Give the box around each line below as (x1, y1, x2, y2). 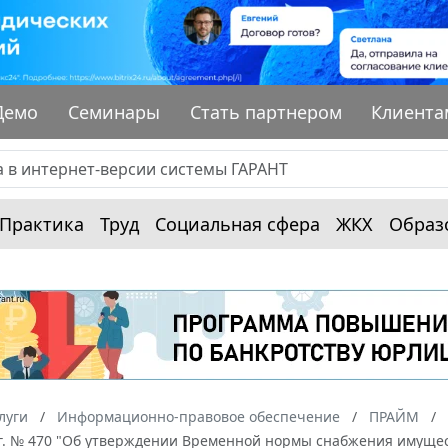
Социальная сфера (155, 211, 320, 236)
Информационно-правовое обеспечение (57, 406, 340, 426)
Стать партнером (189, 99, 342, 124)
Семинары (68, 99, 161, 124)
